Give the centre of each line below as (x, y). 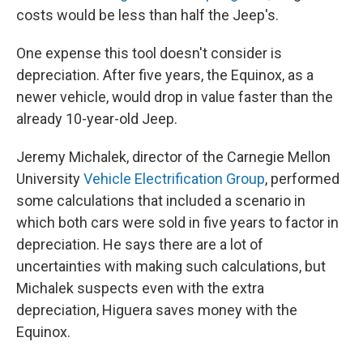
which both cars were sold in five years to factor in (177, 223)
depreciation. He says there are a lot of (140, 245)
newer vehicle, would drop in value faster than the (175, 97)
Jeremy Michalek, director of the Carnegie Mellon (173, 157)
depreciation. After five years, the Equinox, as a (165, 75)
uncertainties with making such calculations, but (171, 267)
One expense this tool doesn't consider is (149, 53)
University (50, 179)
